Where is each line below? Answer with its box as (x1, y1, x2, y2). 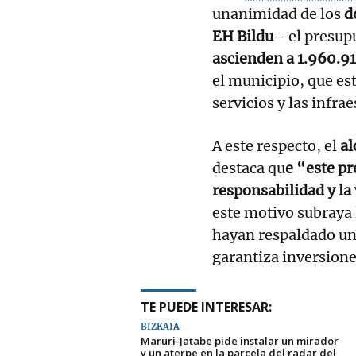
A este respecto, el (212, 136, 337, 155)
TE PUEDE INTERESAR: (141, 297, 272, 315)
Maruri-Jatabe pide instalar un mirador (141, 333, 339, 348)
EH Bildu (212, 26, 273, 45)
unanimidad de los (212, 4, 341, 23)
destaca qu (212, 158, 285, 177)
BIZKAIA (141, 320, 180, 332)
